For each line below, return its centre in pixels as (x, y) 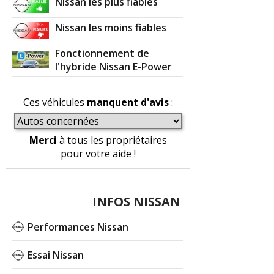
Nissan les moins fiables (111, 27)
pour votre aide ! (98, 153)
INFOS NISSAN (136, 201)
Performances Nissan (78, 227)
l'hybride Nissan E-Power (114, 67)
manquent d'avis (128, 102)
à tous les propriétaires (112, 140)
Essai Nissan (56, 255)
